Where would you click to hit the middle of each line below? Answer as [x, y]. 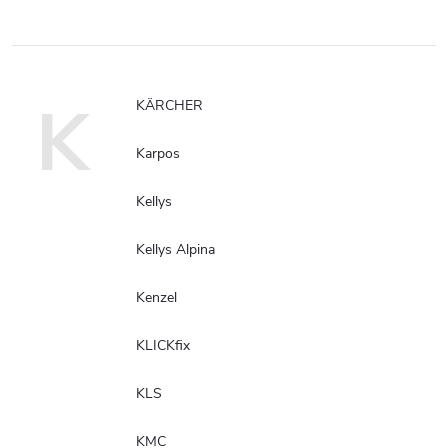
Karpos [158, 153]
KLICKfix [163, 345]
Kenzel [156, 297]
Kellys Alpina [175, 249]
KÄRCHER [169, 105]
